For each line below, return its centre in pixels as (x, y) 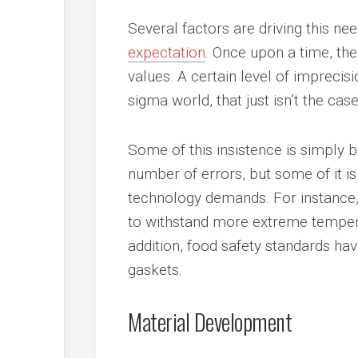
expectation (167, 52)
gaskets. (155, 269)
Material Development (210, 321)
